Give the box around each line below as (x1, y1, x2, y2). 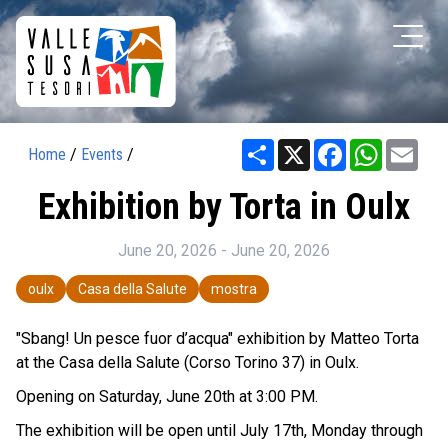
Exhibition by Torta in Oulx (38, 185, 410, 228)
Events (81, 144, 123, 164)
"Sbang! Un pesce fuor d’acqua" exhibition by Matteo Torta (16, 328, 419, 348)
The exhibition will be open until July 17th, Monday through (16, 420, 423, 440)
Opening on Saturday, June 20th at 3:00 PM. (16, 386, 318, 406)
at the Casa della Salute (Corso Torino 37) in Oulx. (16, 352, 359, 372)
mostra (211, 280, 257, 297)
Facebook (346, 136, 415, 156)
